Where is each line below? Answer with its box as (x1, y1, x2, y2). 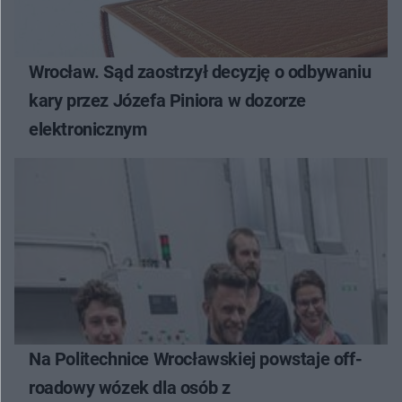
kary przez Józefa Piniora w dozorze (29, 90, 306, 112)
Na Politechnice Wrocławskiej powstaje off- (29, 348, 363, 371)
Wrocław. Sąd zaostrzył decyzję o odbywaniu (29, 61, 371, 83)
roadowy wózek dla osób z (29, 377, 231, 399)
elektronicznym (29, 118, 147, 141)
